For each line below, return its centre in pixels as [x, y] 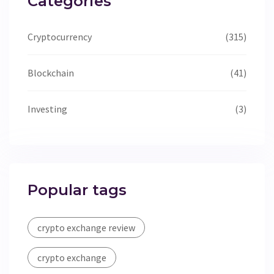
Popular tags [77, 190]
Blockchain [51, 73]
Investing [47, 109]
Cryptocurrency [60, 37]
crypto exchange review [86, 228]
